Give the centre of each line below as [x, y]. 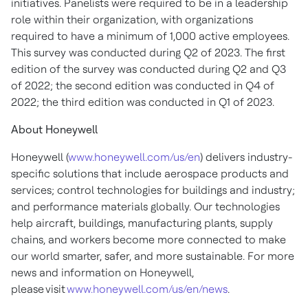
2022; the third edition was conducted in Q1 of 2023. [143, 102]
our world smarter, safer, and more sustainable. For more [153, 256]
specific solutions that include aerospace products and [150, 174]
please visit [39, 289]
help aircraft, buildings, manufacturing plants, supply [142, 223]
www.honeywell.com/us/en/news [147, 289]
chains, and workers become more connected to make [148, 240]
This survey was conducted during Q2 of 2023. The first [148, 53]
